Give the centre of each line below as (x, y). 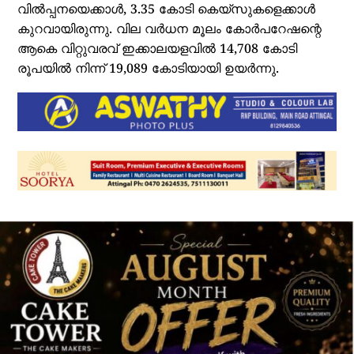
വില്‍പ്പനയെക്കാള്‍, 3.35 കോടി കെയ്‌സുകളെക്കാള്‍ (167, 11)
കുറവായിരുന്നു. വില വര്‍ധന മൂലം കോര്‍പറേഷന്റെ (170, 30)
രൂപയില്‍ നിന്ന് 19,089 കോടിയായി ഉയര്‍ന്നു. (149, 70)
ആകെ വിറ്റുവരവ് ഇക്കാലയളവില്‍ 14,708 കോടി (158, 50)
